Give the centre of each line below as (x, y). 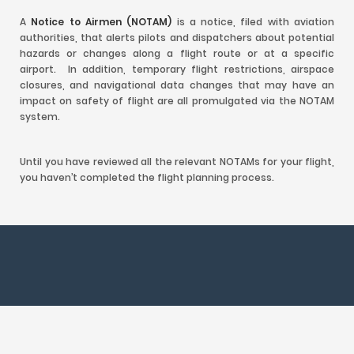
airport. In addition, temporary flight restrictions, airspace (177, 69)
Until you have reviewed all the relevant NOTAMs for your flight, (177, 162)
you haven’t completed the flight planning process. (147, 177)
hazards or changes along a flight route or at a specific (177, 53)
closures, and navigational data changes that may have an (177, 85)
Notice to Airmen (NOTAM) (102, 22)
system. (40, 117)
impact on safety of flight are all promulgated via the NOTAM (177, 101)
